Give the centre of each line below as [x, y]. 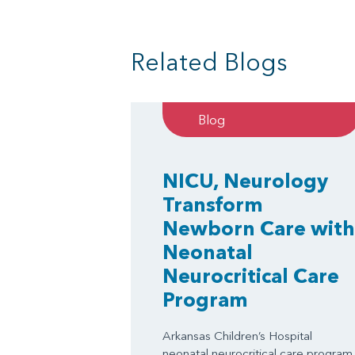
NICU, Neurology [245, 180]
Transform [212, 204]
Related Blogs [209, 62]
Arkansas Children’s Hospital [237, 335]
